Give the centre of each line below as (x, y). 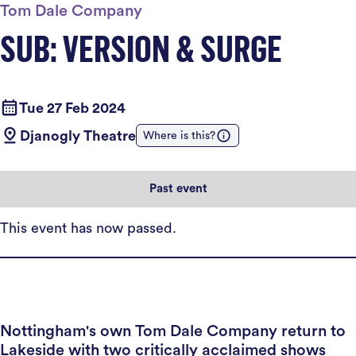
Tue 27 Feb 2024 (72, 108)
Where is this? (179, 135)
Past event (178, 189)
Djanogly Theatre (78, 135)
